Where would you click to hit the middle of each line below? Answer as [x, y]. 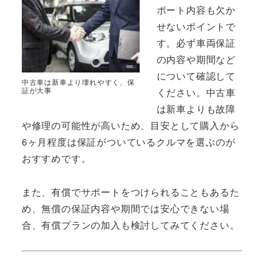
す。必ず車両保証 [196, 43]
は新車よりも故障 [196, 109]
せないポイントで [196, 27]
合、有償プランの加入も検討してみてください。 [131, 225]
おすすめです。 [56, 159]
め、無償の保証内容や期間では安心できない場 [126, 209]
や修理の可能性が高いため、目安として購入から [131, 126]
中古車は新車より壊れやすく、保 [78, 82]
